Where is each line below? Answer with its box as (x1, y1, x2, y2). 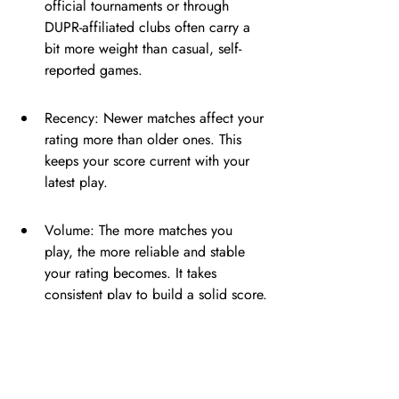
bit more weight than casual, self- (45, 38, 241, 59)
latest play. (45, 172, 108, 192)
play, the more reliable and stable (45, 241, 249, 262)
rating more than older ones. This (45, 129, 246, 150)
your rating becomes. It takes (45, 263, 221, 283)
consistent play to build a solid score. (45, 284, 267, 305)
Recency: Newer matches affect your (45, 108, 268, 128)
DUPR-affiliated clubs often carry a (45, 17, 255, 37)
